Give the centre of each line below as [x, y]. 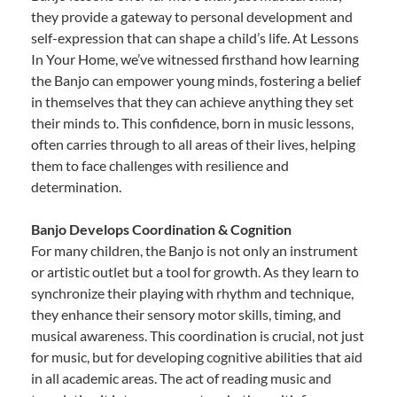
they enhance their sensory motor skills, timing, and [186, 314]
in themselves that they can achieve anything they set [192, 101]
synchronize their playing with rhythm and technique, [192, 292]
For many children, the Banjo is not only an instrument [195, 250]
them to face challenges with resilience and [160, 165]
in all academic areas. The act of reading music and [181, 378]
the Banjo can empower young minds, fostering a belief [196, 80]
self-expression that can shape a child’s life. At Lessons [195, 37]
